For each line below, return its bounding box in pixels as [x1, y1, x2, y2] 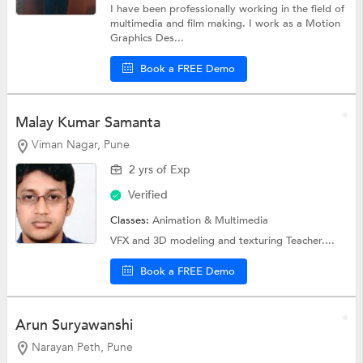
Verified [128, 186, 169, 203]
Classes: [110, 212, 153, 228]
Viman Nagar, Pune [31, 136, 130, 152]
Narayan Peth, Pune [31, 339, 133, 355]
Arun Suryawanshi [15, 314, 133, 335]
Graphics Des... [110, 30, 185, 45]
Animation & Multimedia [152, 212, 269, 228]
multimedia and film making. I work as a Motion [110, 15, 341, 31]
